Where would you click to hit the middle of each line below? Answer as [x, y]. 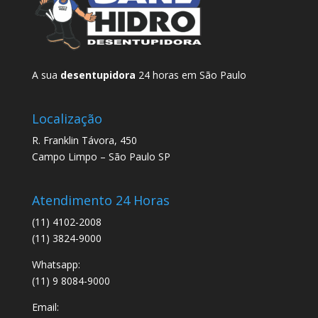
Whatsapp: [56, 264]
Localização [67, 118]
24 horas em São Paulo [191, 75]
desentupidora [98, 75]
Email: [45, 307]
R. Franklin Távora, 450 [84, 140]
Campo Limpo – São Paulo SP [101, 156]
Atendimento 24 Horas [100, 200]
